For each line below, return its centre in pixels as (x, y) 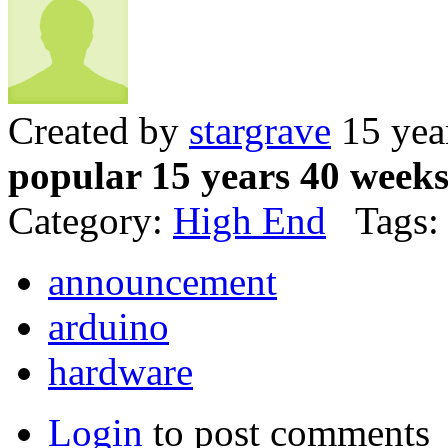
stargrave (260, 130)
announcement (162, 281)
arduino (108, 326)
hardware (120, 371)
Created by (98, 130)
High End (249, 220)
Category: (90, 220)
